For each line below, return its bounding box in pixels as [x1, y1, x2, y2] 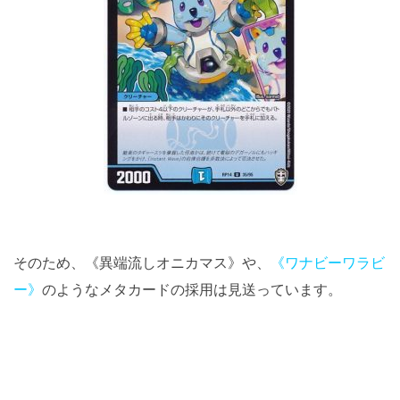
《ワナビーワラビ [271, 253, 385, 271]
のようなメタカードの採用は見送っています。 [42, 279, 342, 298]
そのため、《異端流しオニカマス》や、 [13, 253, 271, 271]
